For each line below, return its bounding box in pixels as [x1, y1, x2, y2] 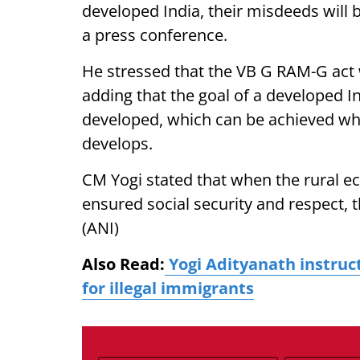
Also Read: [82, 253, 165, 275]
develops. [82, 133, 153, 154]
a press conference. [82, 24, 227, 46]
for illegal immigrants [82, 277, 254, 299]
